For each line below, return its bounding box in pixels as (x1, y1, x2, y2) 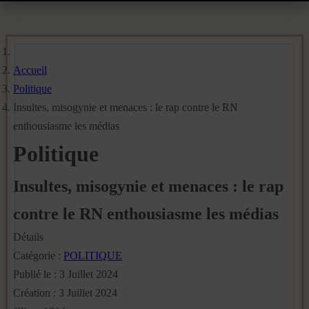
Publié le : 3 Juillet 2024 (13, 268, 118, 280)
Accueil (13, 64, 47, 76)
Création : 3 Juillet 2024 (13, 287, 117, 299)
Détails (13, 231, 43, 243)
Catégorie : (13, 250, 63, 261)
